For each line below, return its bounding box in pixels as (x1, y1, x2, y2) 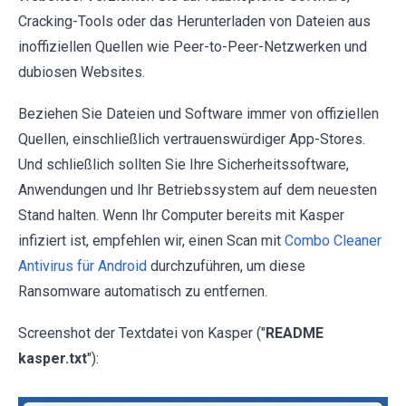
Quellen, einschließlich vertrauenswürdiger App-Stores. (18, 130, 365, 148)
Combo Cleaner (285, 231, 382, 249)
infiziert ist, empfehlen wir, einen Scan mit (18, 231, 285, 249)
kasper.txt (18, 349, 87, 367)
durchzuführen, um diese (147, 256, 305, 275)
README (266, 324, 324, 342)
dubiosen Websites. (18, 63, 145, 81)
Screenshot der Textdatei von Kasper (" (18, 324, 266, 342)
